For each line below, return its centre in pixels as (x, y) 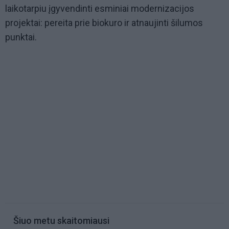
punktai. (21, 37)
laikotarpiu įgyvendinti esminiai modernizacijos (100, 9)
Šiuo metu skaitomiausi (61, 221)
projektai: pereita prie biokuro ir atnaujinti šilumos (104, 23)
